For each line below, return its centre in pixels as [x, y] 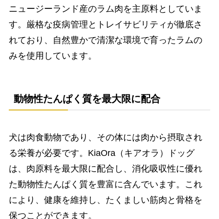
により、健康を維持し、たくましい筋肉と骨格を [105, 200]
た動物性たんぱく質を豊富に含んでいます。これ [105, 185]
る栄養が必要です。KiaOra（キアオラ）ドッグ [101, 153]
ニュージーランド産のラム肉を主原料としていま [105, 9]
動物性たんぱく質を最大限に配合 [87, 99]
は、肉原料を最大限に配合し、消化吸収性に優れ [105, 169]
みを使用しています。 [53, 55]
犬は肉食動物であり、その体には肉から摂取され [105, 138]
